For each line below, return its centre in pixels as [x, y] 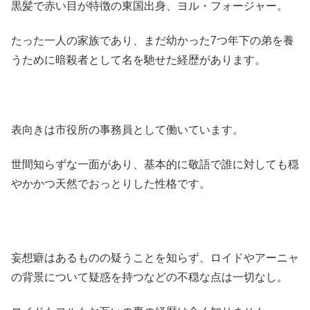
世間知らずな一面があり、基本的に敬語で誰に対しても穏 [155, 165]
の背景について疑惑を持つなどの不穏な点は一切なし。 [149, 277]
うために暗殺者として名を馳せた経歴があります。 [138, 60]
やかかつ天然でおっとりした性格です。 [111, 184]
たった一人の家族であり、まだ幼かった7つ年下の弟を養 [153, 41]
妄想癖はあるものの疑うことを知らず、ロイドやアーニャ [155, 257]
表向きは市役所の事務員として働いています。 [127, 130]
